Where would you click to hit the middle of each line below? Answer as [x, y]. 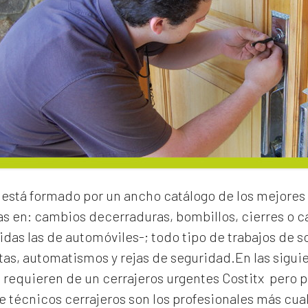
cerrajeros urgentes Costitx [183, 278]
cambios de [68, 216]
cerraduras [137, 216]
